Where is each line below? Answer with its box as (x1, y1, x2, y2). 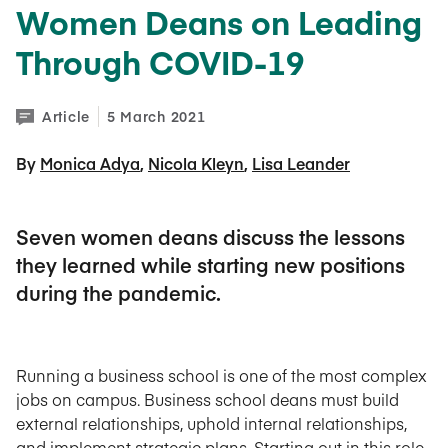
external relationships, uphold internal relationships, (16, 412, 407, 434)
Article (42, 106, 90, 126)
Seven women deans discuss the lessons (16, 223, 405, 250)
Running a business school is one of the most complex (16, 364, 427, 386)
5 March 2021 (106, 106, 206, 126)
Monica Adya (40, 152, 140, 174)
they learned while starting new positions (16, 251, 405, 278)
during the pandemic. (16, 279, 221, 306)
